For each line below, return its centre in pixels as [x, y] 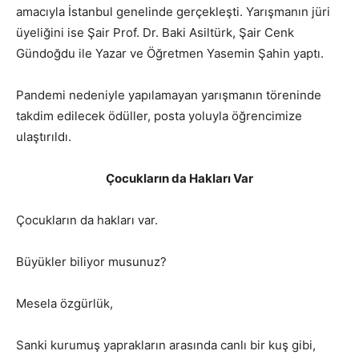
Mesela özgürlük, [65, 303]
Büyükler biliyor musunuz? [91, 261]
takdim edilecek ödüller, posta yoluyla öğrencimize [159, 115]
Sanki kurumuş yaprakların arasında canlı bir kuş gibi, [166, 345]
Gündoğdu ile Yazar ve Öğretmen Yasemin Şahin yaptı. [170, 53]
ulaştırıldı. [44, 136]
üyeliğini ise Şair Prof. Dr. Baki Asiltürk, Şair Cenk [155, 32]
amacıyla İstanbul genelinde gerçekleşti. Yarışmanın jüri [173, 11]
